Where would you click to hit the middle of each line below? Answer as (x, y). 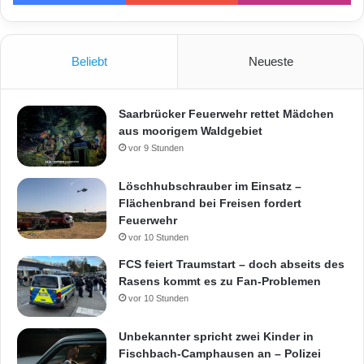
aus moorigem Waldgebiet (191, 130)
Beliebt (89, 61)
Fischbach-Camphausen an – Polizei (220, 353)
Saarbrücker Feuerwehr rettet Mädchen (226, 113)
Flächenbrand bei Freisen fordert (210, 203)
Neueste (271, 61)
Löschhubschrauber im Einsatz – (210, 186)
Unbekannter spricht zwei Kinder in (216, 336)
